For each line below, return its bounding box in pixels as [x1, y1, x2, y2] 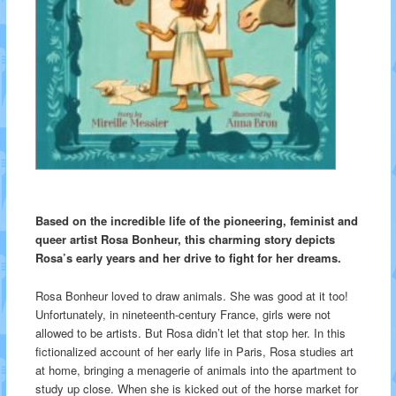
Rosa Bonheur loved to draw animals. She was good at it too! [34, 286, 348, 304]
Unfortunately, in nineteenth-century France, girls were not [34, 305, 331, 323]
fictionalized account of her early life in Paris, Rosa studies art [34, 342, 354, 360]
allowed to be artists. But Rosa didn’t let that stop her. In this [34, 324, 346, 341]
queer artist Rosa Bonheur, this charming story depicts [34, 231, 335, 248]
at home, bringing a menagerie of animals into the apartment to [34, 361, 356, 378]
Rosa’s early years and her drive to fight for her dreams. [34, 249, 341, 267]
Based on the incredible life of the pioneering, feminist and [34, 212, 358, 230]
